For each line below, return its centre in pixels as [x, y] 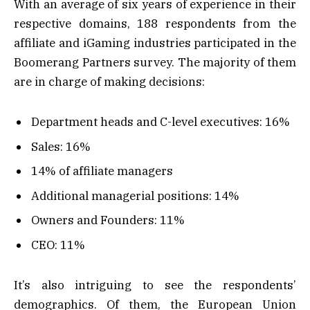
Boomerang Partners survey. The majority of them [155, 62]
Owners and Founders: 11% [108, 220]
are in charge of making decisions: [109, 81]
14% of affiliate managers [102, 171]
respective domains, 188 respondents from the [155, 23]
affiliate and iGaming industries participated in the [155, 43]
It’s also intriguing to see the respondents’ [155, 285]
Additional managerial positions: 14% [135, 195]
